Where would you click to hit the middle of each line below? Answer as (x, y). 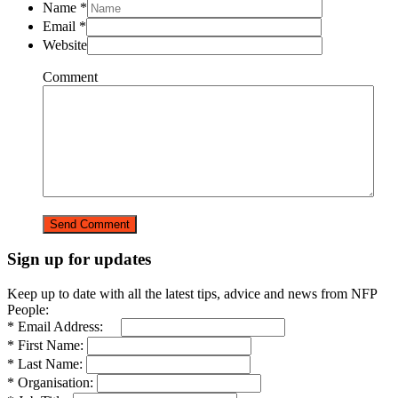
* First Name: (45, 345)
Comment (70, 76)
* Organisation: (50, 382)
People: (28, 309)
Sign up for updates (79, 259)
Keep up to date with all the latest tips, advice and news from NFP (192, 293)
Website (65, 44)
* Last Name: (45, 363)
